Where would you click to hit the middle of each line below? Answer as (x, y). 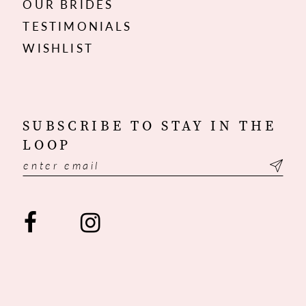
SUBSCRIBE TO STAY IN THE (150, 126)
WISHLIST (58, 48)
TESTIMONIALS (78, 26)
